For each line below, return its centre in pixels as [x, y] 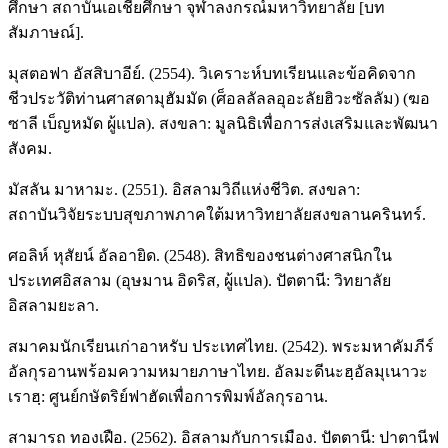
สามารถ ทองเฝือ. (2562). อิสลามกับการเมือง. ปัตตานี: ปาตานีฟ [223, 437]
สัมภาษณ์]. [46, 32]
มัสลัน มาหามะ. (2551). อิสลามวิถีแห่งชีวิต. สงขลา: [184, 189]
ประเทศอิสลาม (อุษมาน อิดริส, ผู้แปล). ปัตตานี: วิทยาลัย [199, 280]
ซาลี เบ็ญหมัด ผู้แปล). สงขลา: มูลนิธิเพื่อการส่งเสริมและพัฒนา [223, 123]
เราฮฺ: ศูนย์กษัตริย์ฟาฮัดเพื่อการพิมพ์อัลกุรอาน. [168, 396]
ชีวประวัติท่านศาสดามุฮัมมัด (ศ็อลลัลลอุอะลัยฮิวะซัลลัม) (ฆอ [219, 98]
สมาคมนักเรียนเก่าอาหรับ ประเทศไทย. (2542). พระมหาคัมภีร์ [221, 346]
